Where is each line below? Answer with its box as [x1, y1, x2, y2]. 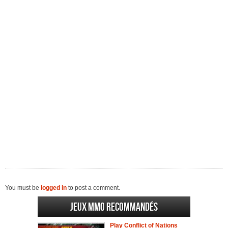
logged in [41, 184, 67, 191]
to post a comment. [67, 184, 120, 191]
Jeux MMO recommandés [70, 201, 158, 214]
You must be [5, 184, 41, 191]
